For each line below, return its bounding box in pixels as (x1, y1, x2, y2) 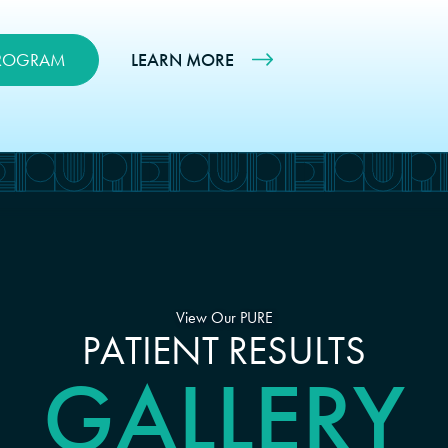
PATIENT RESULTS (82, 325, 366, 377)
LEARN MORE (131, 47, 234, 71)
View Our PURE (175, 307, 273, 329)
